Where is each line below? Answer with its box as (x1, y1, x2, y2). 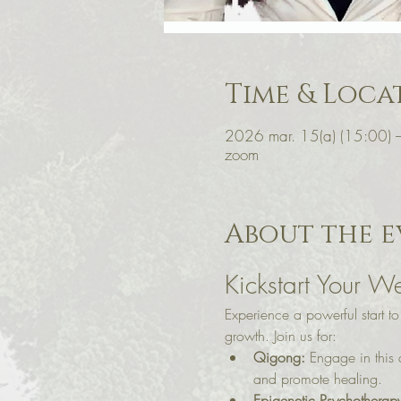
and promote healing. (252, 369, 382, 389)
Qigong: (252, 347, 305, 368)
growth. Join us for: (224, 326, 337, 346)
